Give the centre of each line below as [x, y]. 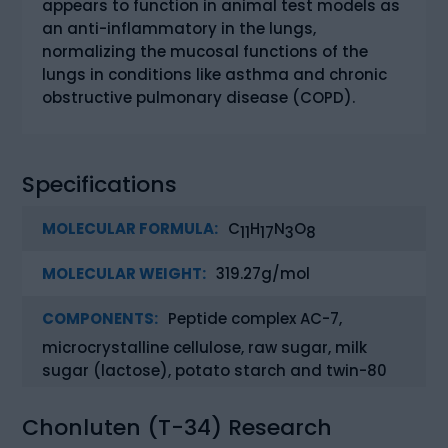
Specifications [100, 184]
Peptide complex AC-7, [253, 318]
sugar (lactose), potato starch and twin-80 [215, 370]
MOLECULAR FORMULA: [130, 228]
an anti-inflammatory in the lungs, [179, 28]
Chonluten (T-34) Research [177, 427]
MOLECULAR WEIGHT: [124, 273]
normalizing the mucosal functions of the [205, 51]
